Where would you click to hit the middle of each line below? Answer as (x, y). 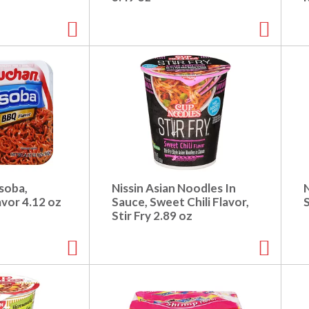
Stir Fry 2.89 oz (152, 216)
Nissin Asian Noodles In (174, 188)
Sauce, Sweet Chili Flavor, (180, 202)
